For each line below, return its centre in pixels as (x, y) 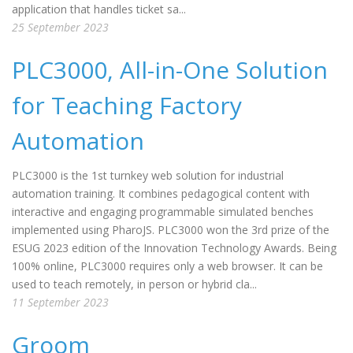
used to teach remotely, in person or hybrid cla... (134, 284)
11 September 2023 (60, 302)
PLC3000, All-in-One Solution (170, 70)
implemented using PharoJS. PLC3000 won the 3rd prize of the (171, 230)
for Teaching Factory (127, 105)
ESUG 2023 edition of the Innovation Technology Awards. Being (174, 248)
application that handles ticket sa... (99, 9)
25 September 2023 (60, 27)
